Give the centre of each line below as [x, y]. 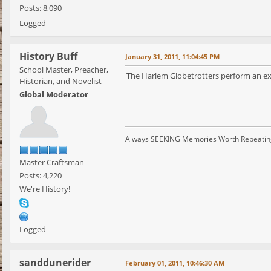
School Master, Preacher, [64, 70]
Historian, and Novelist [60, 81]
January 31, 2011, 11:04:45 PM [172, 57]
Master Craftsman [52, 162]
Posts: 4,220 [41, 176]
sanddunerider [55, 263]
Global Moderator [54, 95]
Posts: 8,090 [41, 8]
